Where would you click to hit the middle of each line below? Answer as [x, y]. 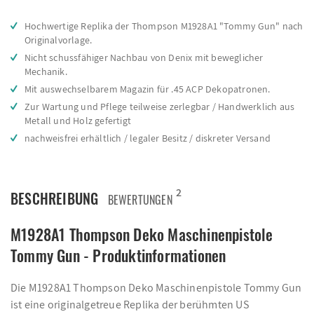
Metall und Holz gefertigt [78, 121]
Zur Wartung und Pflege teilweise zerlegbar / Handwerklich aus [160, 107]
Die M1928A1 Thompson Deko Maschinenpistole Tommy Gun [156, 288]
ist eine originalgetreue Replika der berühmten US [130, 305]
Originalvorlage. [59, 40]
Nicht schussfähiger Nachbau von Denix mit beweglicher [144, 57]
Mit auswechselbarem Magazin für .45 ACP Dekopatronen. [148, 89]
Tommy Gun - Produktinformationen [118, 255]
